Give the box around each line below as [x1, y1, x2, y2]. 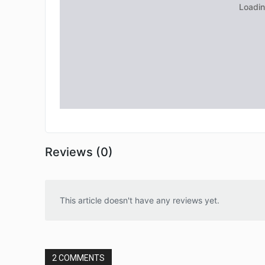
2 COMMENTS [52, 253, 105, 263]
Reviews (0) [45, 145, 113, 160]
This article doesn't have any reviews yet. [60, 195, 219, 206]
